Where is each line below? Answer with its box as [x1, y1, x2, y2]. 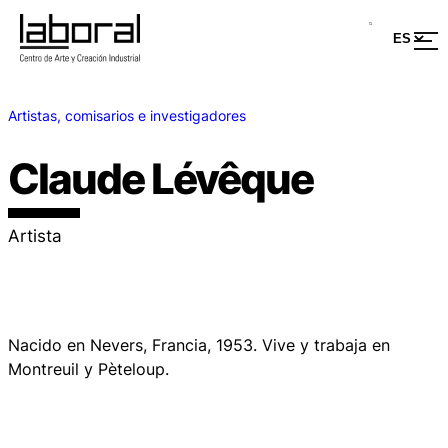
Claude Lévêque [8, 152, 313, 204]
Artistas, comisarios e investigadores [8, 106, 246, 124]
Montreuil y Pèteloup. [8, 358, 169, 379]
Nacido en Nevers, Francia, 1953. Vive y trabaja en [8, 334, 390, 355]
